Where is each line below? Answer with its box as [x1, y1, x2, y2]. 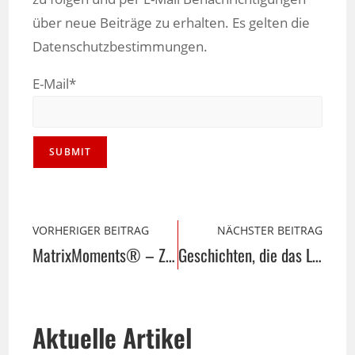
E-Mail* [32, 74, 77, 93]
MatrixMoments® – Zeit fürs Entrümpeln [166, 242, 176, 268]
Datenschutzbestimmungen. [32, 37, 208, 55]
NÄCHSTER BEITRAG [216, 223, 323, 239]
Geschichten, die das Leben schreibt [311, 242, 322, 268]
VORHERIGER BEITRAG [32, 223, 150, 239]
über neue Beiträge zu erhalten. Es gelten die [32, 13, 311, 32]
